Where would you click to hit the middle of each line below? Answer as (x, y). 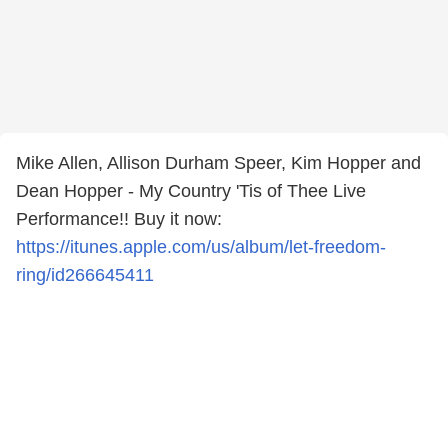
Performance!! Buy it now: (119, 219)
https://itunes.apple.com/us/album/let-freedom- (201, 247)
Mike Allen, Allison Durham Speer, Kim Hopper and (218, 163)
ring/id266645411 (85, 275)
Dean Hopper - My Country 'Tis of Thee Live (191, 191)
